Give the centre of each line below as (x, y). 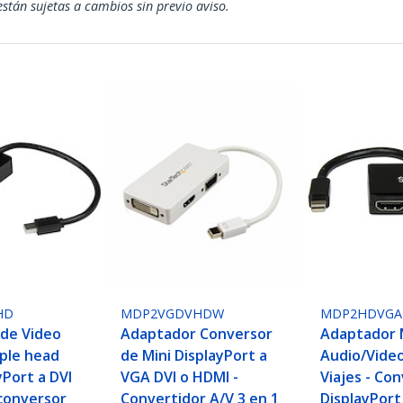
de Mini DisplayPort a (194, 356)
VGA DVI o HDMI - (180, 377)
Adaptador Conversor (197, 334)
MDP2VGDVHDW (173, 314)
